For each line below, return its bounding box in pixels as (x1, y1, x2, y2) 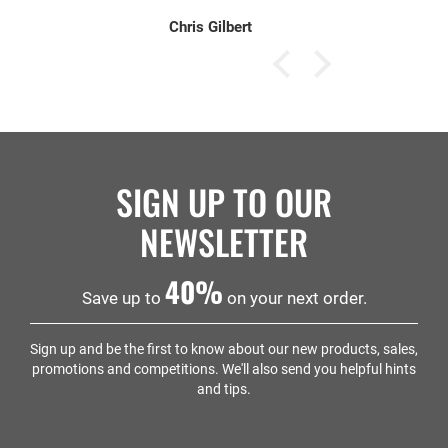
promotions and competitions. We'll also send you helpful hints (32, 360, 416, 377)
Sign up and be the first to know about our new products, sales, (30, 340, 418, 357)
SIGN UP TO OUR (116, 175, 332, 227)
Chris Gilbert (168, 18, 252, 37)
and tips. (197, 380, 251, 397)
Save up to (81, 287, 165, 308)
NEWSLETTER (140, 215, 308, 267)
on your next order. (222, 287, 367, 308)
